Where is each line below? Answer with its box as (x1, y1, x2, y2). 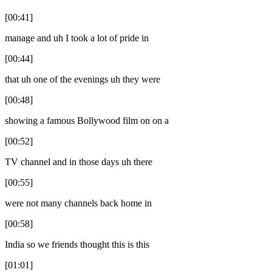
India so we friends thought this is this (5, 239, 149, 250)
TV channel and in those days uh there (5, 156, 152, 167)
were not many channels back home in (5, 197, 152, 208)
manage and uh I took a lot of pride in (5, 32, 149, 43)
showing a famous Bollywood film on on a (5, 115, 169, 126)
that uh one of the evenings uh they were (5, 73, 160, 84)
